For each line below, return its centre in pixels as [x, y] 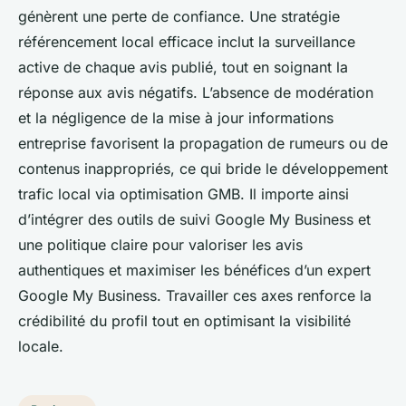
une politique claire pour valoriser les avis [160, 245]
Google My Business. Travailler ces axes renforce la [195, 296]
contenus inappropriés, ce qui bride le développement [203, 169]
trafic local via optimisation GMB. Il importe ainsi [184, 194]
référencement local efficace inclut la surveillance [187, 42]
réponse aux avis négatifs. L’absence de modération [196, 93]
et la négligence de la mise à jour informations [176, 118]
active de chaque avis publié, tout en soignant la [183, 68]
